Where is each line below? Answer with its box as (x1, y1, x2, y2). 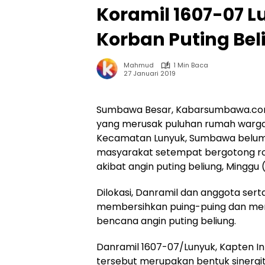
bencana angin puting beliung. (96, 214, 236, 228)
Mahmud (124, 60, 154, 70)
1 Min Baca (173, 60, 208, 70)
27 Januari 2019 (124, 68, 176, 78)
